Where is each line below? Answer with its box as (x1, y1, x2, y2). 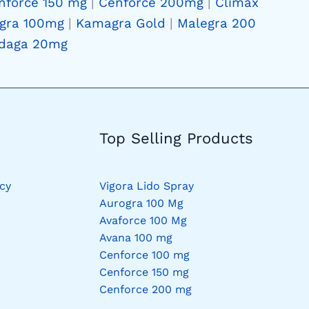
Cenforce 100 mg (99, 248, 190, 262)
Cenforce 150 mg (99, 266, 189, 279)
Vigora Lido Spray (99, 179, 194, 193)
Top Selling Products (99, 129, 253, 147)
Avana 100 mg (99, 231, 172, 245)
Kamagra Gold (76, 15, 166, 31)
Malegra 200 (177, 15, 256, 31)
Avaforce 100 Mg (99, 214, 187, 228)
